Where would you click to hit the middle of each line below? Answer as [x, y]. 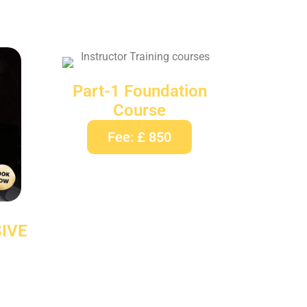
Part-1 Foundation [139, 91]
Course [139, 110]
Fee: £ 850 [139, 137]
